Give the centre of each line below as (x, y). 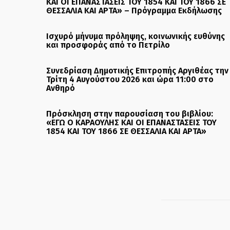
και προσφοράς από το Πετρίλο (108, 45)
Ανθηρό (61, 88)
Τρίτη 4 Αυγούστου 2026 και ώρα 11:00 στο (130, 79)
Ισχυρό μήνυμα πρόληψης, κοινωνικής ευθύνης (136, 36)
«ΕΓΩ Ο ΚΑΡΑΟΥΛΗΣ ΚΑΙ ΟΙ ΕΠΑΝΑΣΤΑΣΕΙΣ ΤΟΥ (131, 122)
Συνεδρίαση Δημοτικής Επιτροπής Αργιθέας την (137, 70)
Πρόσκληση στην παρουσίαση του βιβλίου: (130, 113)
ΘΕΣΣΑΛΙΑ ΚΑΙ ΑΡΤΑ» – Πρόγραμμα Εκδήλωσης (134, 10)
